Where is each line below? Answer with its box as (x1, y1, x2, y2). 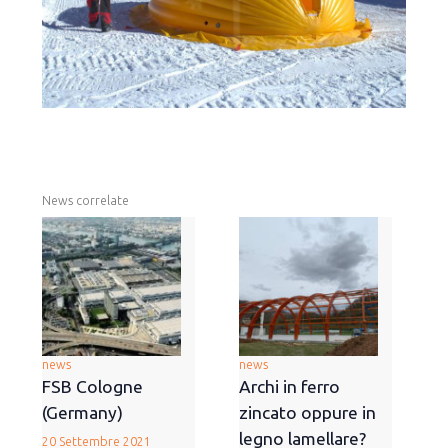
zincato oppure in (239, 403, 376, 422)
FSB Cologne (42, 377, 143, 396)
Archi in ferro (239, 377, 340, 396)
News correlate (42, 194, 129, 207)
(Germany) (42, 403, 123, 422)
